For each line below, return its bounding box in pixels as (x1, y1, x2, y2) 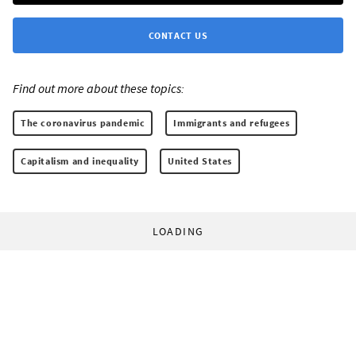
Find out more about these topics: (13, 80, 184, 97)
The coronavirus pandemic (21, 117, 145, 130)
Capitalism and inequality (21, 155, 139, 168)
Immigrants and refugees (173, 117, 290, 130)
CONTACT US (148, 29, 208, 42)
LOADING (152, 224, 204, 239)
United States (168, 155, 232, 168)
